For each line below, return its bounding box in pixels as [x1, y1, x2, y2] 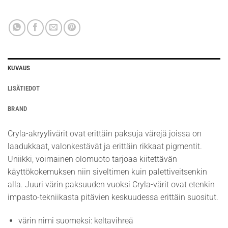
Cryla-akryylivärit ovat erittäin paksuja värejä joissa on [8, 129, 202, 139]
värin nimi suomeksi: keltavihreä [18, 215, 133, 225]
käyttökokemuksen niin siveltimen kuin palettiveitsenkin [8, 167, 207, 177]
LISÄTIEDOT [8, 84, 40, 93]
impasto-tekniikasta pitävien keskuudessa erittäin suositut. [8, 192, 218, 203]
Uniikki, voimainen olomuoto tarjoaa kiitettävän [8, 154, 177, 164]
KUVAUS [8, 64, 31, 72]
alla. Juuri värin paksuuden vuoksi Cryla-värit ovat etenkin [8, 180, 215, 190]
